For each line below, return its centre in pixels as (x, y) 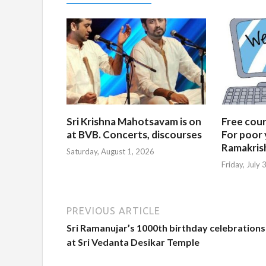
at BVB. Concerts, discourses (134, 134)
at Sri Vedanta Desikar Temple (133, 242)
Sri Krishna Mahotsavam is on (134, 121)
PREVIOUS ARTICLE (113, 211)
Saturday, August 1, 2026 (110, 152)
